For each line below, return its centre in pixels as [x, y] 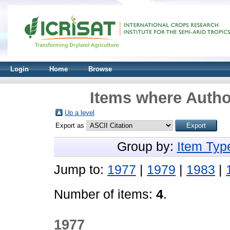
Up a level [80, 113]
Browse [100, 69]
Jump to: [81, 170]
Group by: [147, 147]
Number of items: [105, 194]
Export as [71, 126]
